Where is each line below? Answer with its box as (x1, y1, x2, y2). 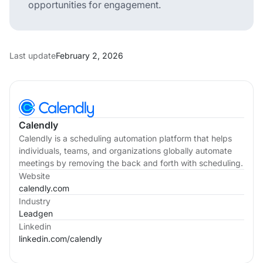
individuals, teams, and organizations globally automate (19, 145, 232, 156)
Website (19, 170, 50, 181)
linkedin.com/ (19, 233, 70, 244)
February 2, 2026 (56, 50, 123, 60)
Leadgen (19, 208, 53, 218)
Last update (9, 50, 56, 60)
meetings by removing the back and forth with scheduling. (19, 157, 243, 168)
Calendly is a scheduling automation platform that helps (19, 133, 232, 143)
